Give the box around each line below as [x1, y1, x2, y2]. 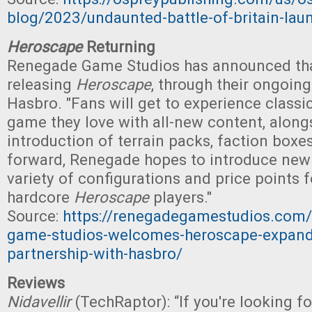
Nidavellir [7, 292, 75, 311]
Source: [7, 207, 63, 225]
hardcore [7, 188, 74, 206]
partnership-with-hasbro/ [7, 244, 182, 263]
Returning [82, 38, 155, 56]
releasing [7, 75, 76, 93]
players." [149, 188, 212, 206]
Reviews [7, 274, 65, 292]
